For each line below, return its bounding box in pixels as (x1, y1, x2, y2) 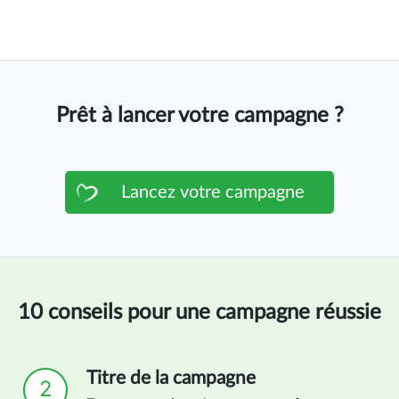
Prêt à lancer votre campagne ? (55, 104, 344, 126)
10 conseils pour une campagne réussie (18, 301, 381, 323)
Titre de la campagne (86, 368, 256, 387)
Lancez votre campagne (121, 183, 305, 201)
